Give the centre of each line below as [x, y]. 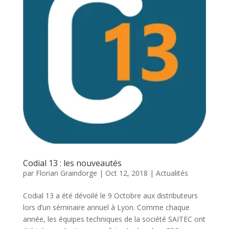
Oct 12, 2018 [126, 173]
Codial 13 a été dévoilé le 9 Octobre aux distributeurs [110, 196]
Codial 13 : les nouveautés [72, 163]
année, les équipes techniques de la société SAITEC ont [114, 219]
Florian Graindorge [66, 173]
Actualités [172, 173]
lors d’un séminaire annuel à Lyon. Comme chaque [106, 208]
